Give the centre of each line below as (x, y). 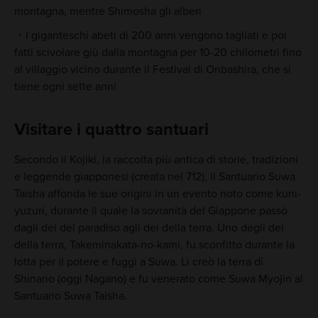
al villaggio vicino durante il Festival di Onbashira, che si (152, 69)
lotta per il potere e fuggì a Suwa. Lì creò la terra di (138, 262)
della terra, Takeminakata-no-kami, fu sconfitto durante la (154, 245)
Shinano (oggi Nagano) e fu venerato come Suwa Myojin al (158, 279)
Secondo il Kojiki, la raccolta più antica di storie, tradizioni (156, 160)
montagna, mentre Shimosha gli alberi (108, 11)
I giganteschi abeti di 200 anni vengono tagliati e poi (156, 35)
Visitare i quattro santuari (111, 130)
